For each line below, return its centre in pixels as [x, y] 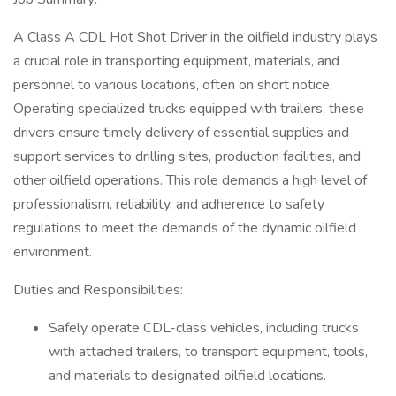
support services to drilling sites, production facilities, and [187, 156]
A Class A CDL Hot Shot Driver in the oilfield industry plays [195, 37]
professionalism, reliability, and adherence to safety [169, 204]
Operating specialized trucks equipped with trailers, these [189, 109]
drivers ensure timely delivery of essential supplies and [181, 133]
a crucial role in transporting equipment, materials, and [176, 61]
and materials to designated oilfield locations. [189, 376]
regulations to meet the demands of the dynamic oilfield [185, 228]
